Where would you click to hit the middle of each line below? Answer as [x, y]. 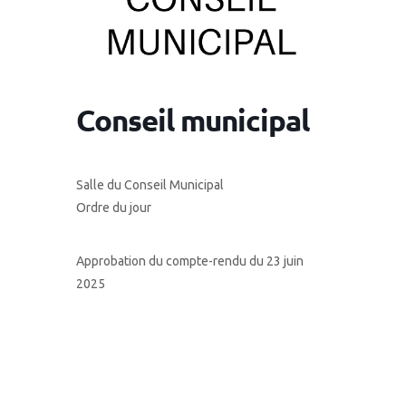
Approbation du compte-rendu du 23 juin [190, 261]
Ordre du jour [114, 208]
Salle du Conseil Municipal [150, 185]
